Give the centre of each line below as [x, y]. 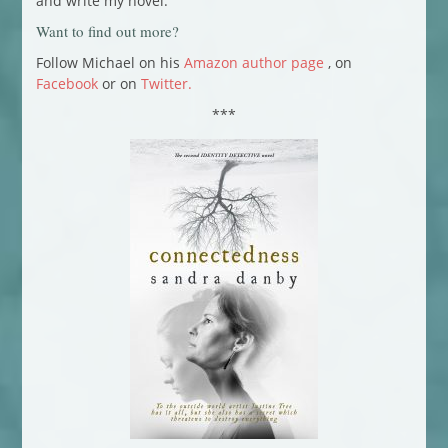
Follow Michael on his [109, 62]
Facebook [66, 83]
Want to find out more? [107, 30]
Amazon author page [253, 62]
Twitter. [166, 83]
